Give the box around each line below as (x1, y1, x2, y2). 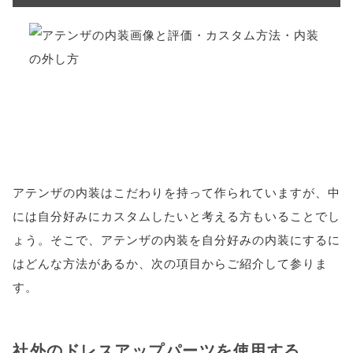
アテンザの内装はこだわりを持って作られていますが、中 (13, 184, 340, 200)
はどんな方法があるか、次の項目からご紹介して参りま (13, 255, 328, 271)
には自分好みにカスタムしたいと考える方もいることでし (13, 207, 340, 224)
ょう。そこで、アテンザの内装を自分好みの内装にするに (13, 231, 340, 247)
